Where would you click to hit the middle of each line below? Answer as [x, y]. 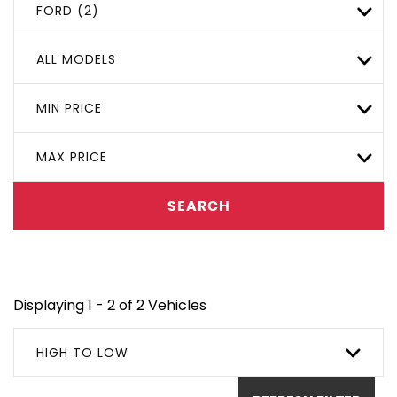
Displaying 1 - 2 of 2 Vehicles [110, 305]
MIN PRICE [69, 108]
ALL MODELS [76, 59]
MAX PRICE [72, 157]
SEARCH [198, 206]
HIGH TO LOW [82, 353]
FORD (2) [68, 11]
